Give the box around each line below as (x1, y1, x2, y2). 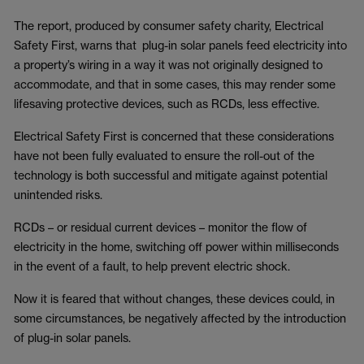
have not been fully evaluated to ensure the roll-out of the (14, 149, 314, 162)
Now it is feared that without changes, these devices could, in (14, 292, 335, 305)
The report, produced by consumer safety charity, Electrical (14, 19, 323, 32)
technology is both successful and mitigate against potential (14, 168, 327, 182)
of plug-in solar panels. (14, 331, 131, 344)
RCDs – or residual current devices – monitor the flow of (14, 220, 307, 234)
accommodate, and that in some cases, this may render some (14, 77, 336, 91)
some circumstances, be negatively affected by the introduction (14, 311, 346, 325)
